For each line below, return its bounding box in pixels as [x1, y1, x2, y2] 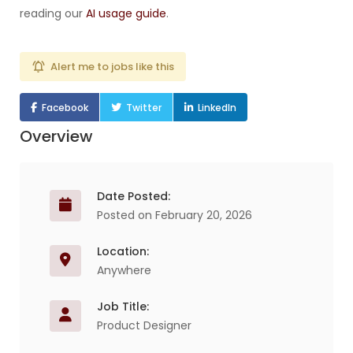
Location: [97, 243, 149, 259]
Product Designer [97, 318, 191, 333]
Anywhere [97, 262, 151, 278]
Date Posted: [97, 188, 170, 204]
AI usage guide [86, 6, 166, 21]
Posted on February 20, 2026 [97, 207, 252, 223]
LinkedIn [198, 101, 236, 114]
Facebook [42, 101, 88, 114]
